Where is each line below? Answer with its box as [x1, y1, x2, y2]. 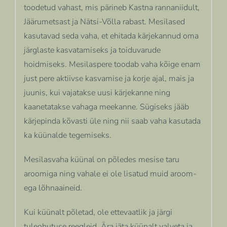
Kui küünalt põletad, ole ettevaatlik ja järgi [23, 206, 172, 218]
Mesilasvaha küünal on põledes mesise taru [23, 154, 179, 165]
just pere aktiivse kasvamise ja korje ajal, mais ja [23, 72, 194, 84]
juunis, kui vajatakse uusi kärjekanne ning [23, 87, 170, 98]
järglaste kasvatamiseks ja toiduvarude [23, 44, 161, 56]
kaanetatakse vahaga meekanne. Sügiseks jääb [23, 101, 189, 112]
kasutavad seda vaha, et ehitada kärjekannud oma [23, 30, 199, 42]
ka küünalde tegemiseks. [23, 129, 111, 141]
